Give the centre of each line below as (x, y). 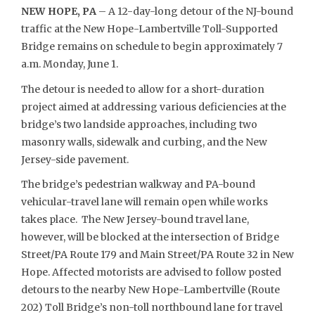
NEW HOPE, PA (60, 11)
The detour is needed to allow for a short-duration (143, 89)
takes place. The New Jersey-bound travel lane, (135, 219)
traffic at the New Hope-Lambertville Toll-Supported (149, 29)
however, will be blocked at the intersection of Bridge (150, 237)
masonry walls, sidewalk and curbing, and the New (144, 142)
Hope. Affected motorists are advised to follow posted (151, 272)
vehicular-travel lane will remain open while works (144, 202)
